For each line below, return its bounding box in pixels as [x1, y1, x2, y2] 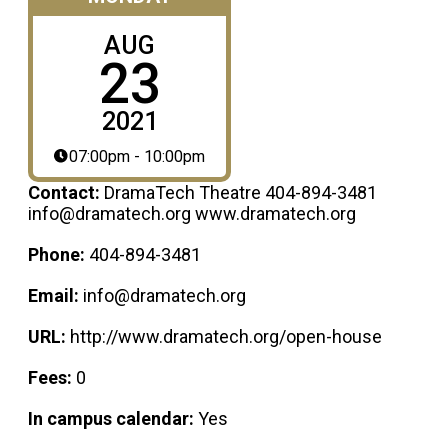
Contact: [28, 181, 104, 203]
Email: [28, 284, 83, 306]
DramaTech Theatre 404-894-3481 [104, 181, 377, 203]
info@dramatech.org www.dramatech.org [28, 202, 356, 224]
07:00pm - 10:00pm [69, 146, 206, 166]
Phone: [28, 243, 89, 265]
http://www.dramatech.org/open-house [70, 325, 382, 347]
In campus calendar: [28, 407, 198, 429]
